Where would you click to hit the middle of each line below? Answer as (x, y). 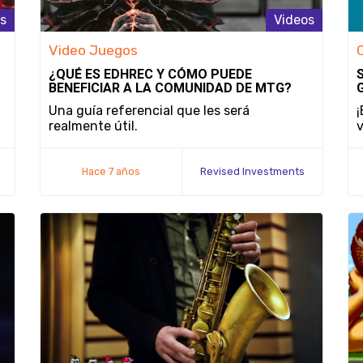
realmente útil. (93, 126)
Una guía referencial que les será (149, 111)
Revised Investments (252, 171)
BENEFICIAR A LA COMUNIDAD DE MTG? (170, 88)
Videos (294, 20)
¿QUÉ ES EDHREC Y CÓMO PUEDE (150, 74)
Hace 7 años (111, 171)
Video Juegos (93, 50)
